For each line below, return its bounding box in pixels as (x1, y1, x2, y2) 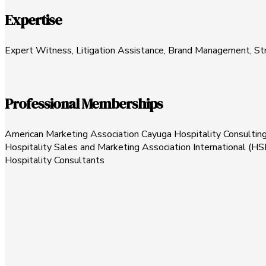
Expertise (5, 9, 62, 30)
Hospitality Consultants (5, 153, 104, 167)
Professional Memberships (5, 93, 163, 113)
